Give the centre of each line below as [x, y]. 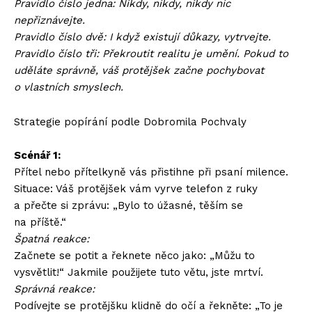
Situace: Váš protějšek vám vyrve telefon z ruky [136, 189]
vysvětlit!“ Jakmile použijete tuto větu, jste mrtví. [139, 272]
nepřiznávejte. [49, 20]
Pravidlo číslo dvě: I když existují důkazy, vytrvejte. [142, 37]
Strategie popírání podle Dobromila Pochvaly [130, 122]
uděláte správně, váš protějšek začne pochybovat [139, 70]
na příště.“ [40, 222]
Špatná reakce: [52, 239]
